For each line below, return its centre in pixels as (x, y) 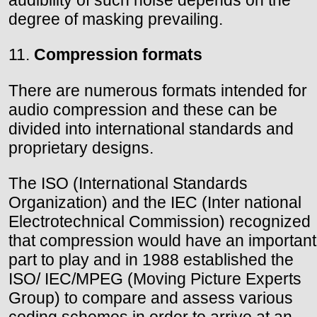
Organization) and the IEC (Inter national (155, 202)
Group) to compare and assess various (151, 298)
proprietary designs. (81, 148)
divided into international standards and (151, 128)
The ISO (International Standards (128, 183)
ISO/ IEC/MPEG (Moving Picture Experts (155, 278)
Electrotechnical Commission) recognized (160, 221)
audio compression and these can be (143, 109)
